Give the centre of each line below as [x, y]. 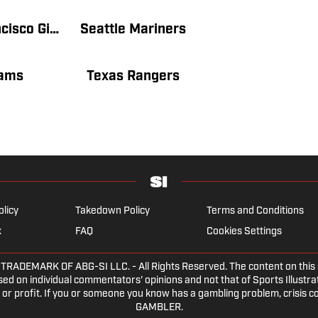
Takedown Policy [113, 211]
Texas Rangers [133, 77]
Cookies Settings [244, 231]
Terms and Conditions [255, 211]
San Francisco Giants [54, 30]
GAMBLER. [159, 307]
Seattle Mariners [133, 30]
